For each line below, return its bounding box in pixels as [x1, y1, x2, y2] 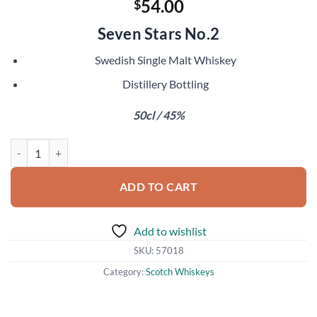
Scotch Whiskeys [145, 266, 214, 278]
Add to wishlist [134, 224, 207, 238]
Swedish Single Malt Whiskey [95, 52, 237, 67]
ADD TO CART [119, 180, 198, 194]
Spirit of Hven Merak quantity [10, 139, 142, 152]
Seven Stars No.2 [97, 23, 220, 43]
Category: [103, 266, 146, 278]
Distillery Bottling [122, 76, 209, 91]
